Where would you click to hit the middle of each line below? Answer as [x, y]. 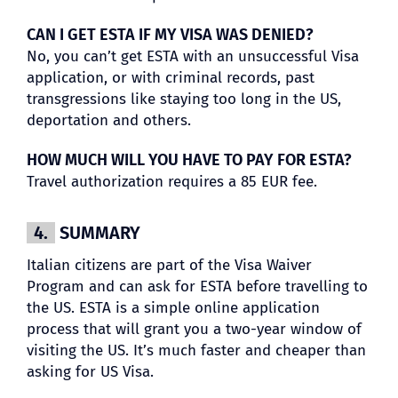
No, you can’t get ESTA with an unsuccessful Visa [192, 56]
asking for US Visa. [90, 371]
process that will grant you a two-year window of [194, 329]
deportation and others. [108, 120]
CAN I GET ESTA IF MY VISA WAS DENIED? [170, 34]
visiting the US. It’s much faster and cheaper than [196, 350]
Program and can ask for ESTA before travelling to [197, 286]
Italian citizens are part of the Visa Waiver [169, 265]
